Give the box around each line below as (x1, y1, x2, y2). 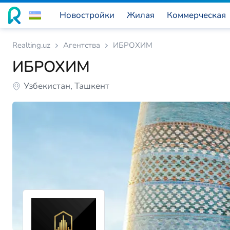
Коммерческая (167, 9, 226, 21)
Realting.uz (12, 40, 50, 50)
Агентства (63, 40, 100, 50)
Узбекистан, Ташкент (24, 80, 109, 92)
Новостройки (60, 9, 114, 21)
